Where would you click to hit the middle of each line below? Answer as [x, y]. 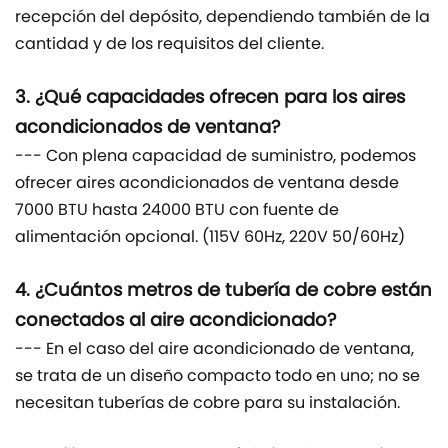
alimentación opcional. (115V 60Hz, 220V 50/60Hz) [210, 238]
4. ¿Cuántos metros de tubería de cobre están [223, 292]
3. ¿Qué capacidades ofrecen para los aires [210, 99]
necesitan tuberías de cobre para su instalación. [207, 404]
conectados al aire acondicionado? [175, 322]
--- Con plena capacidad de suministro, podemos [215, 157]
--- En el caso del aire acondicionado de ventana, [214, 350]
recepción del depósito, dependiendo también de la [222, 18]
